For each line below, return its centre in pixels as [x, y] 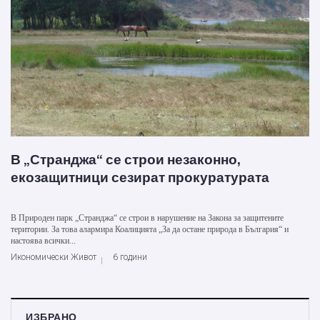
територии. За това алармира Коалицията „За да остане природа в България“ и [150, 230]
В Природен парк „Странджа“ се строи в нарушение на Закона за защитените [147, 218]
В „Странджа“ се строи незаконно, [126, 160]
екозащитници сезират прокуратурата [140, 178]
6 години [130, 257]
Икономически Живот [54, 257]
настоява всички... [43, 241]
